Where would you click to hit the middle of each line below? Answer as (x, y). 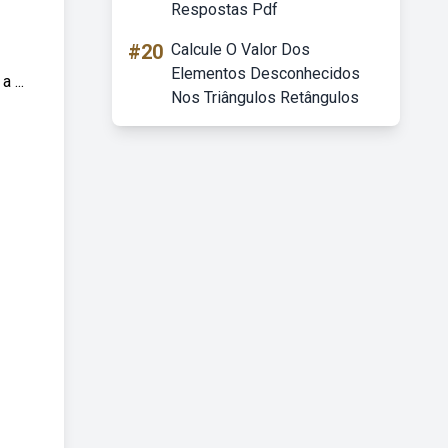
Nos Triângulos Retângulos (265, 97)
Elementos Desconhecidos (265, 73)
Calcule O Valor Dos (240, 49)
